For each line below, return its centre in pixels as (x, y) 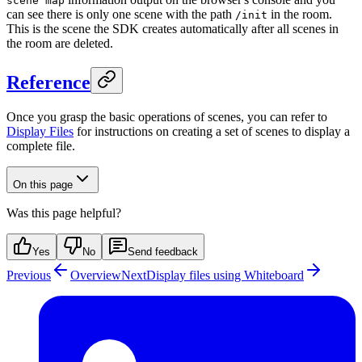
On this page (43, 184)
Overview (96, 275)
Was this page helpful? (64, 213)
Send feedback (163, 251)
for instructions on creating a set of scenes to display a (212, 131)
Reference (48, 83)
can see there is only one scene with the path (121, 15)
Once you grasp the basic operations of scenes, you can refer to (167, 116)
